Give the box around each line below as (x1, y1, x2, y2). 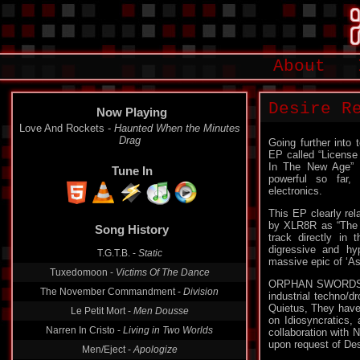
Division (183, 286, 219, 297)
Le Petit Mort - (70, 305, 133, 317)
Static (137, 247, 162, 259)
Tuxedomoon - (49, 267, 116, 278)
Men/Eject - (81, 344, 133, 355)
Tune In (111, 164, 153, 178)
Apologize (133, 344, 178, 355)
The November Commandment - (40, 286, 183, 297)
